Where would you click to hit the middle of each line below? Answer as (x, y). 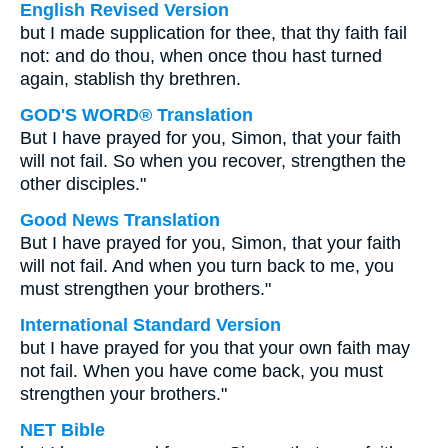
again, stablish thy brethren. (130, 79)
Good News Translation (120, 220)
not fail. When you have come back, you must (201, 371)
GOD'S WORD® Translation (136, 115)
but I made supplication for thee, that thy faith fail (213, 33)
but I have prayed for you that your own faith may (215, 348)
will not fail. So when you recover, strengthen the (213, 161)
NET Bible (62, 430)
